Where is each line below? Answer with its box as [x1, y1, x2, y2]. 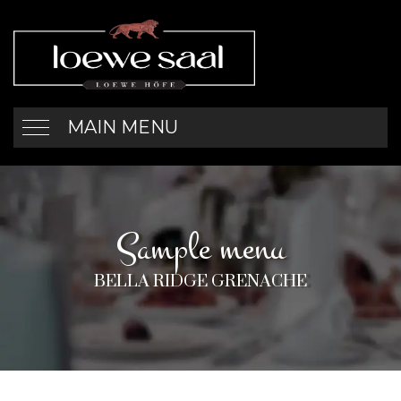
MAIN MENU [67, 116, 178, 138]
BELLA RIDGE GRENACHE [94, 258, 307, 302]
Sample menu [116, 222, 285, 275]
